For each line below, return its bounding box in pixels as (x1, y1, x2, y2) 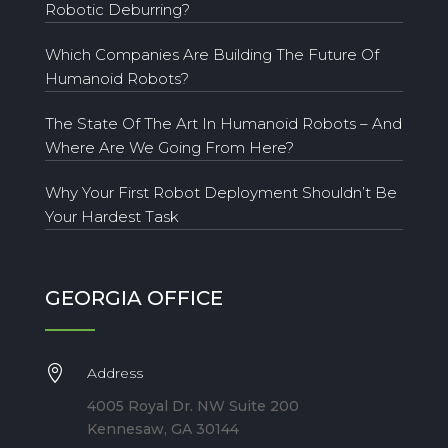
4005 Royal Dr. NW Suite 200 (86, 396, 299, 415)
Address (86, 363, 143, 382)
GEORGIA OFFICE (44, 285, 223, 310)
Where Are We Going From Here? (44, 137, 294, 157)
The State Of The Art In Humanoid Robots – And (44, 113, 402, 133)
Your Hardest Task (44, 206, 179, 226)
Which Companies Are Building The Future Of (44, 44, 379, 64)
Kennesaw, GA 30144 (86, 419, 239, 438)
